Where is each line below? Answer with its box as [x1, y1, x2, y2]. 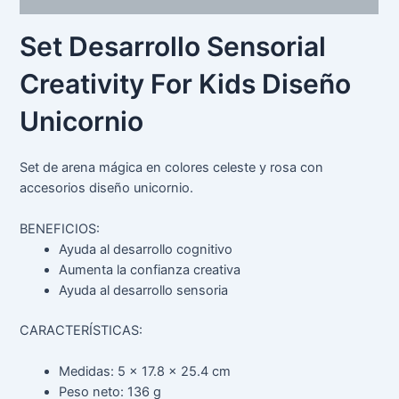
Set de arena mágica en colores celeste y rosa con [20, 159, 324, 175]
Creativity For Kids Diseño [20, 67, 352, 100]
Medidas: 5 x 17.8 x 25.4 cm [59, 363, 232, 380]
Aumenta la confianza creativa [59, 261, 241, 278]
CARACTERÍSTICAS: [20, 322, 143, 338]
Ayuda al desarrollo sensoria [59, 281, 229, 298]
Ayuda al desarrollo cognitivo [59, 240, 233, 257]
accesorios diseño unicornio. [20, 179, 194, 196]
